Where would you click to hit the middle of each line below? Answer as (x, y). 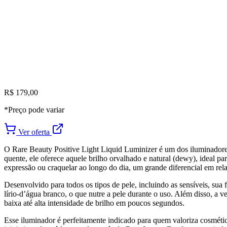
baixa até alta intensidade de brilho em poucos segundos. (94, 203)
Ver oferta (34, 132)
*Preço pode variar (34, 109)
